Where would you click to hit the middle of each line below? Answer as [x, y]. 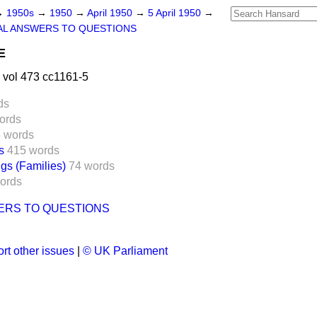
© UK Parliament [125, 251]
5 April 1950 [176, 13]
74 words [92, 166]
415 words [33, 150]
